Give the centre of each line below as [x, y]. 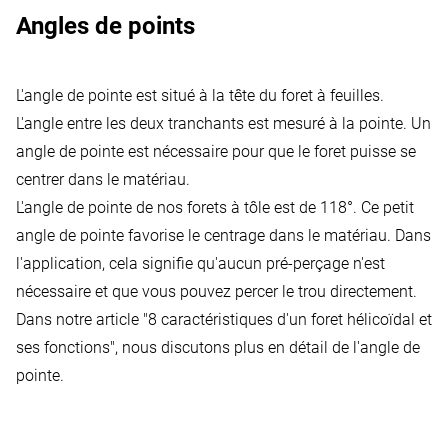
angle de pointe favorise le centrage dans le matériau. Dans [223, 235]
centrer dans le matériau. [103, 179]
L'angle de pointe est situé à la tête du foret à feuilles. [200, 95]
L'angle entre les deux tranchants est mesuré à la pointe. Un [223, 123]
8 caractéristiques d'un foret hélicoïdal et [290, 319]
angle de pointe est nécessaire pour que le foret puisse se [216, 151]
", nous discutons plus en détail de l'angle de [265, 347]
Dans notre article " [82, 319]
